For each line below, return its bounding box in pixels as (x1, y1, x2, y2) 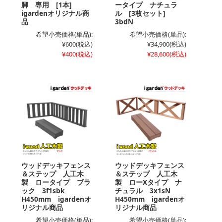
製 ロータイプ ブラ (21, 177, 91, 187)
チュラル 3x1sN (115, 185, 177, 195)
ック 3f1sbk (21, 185, 71, 195)
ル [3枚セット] (115, 8, 172, 18)
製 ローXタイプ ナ (115, 177, 182, 187)
